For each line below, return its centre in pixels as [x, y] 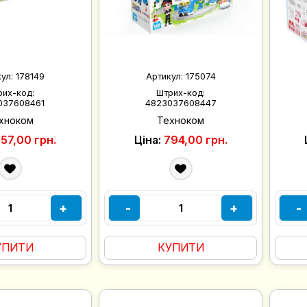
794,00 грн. [195, 140]
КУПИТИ [181, 247]
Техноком [181, 120]
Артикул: [165, 77]
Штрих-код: [181, 93]
